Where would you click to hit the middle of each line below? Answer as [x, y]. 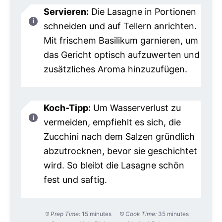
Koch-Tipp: [67, 108]
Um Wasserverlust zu [136, 108]
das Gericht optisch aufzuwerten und [121, 55]
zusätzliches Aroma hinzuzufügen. [115, 69]
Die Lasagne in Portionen [142, 11]
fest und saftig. [75, 180]
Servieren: [66, 11]
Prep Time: [66, 214]
